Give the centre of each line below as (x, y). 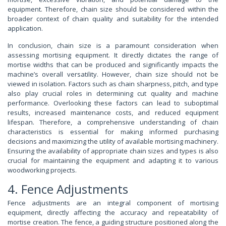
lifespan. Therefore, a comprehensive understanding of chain (113, 122)
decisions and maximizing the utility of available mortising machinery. (113, 141)
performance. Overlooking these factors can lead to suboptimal (113, 103)
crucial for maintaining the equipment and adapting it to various (113, 160)
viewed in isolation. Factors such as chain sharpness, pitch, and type (113, 83)
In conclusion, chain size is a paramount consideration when (113, 45)
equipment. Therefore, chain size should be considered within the (113, 9)
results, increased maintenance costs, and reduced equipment (113, 112)
